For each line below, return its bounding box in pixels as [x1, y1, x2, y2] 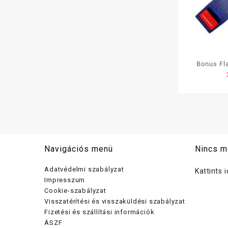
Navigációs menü [44, 144, 113, 154]
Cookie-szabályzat [44, 187, 106, 195]
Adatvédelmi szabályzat [44, 165, 124, 174]
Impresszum [44, 176, 85, 184]
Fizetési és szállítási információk [44, 208, 155, 216]
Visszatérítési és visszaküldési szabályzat [44, 197, 185, 206]
